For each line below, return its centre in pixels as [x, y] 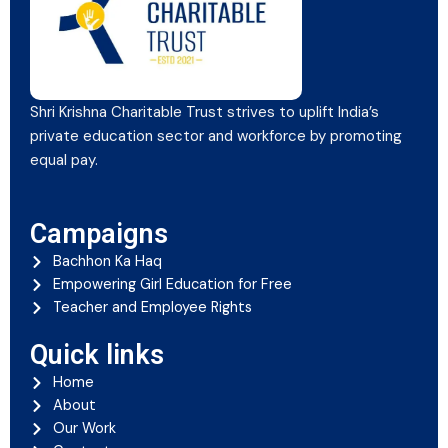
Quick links [97, 355]
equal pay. [64, 159]
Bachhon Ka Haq [107, 261]
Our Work [84, 428]
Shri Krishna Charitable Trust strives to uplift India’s [204, 111]
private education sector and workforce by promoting [216, 135]
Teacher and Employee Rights [152, 307]
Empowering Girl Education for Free [172, 284]
